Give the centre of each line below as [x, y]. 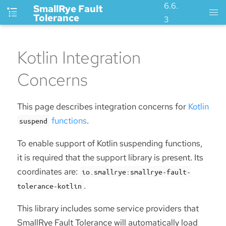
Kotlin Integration [79, 57]
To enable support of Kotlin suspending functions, [110, 143]
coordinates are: [48, 171]
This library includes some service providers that [108, 208]
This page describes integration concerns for [103, 106]
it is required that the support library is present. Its [110, 157]
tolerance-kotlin [49, 185]
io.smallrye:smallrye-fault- [136, 171]
